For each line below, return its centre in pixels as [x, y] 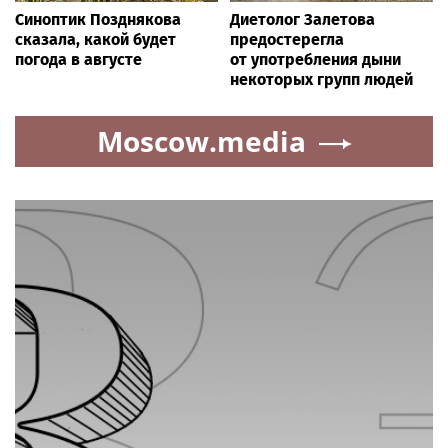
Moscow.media [201, 140]
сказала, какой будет [95, 39]
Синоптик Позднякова [98, 19]
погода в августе [78, 59]
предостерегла [287, 39]
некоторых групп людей [321, 79]
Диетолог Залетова [302, 19]
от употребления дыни [315, 59]
